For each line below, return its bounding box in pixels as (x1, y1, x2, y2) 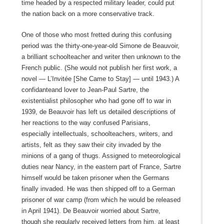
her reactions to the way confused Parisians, (21, 118, 150, 126)
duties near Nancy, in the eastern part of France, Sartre (21, 162, 181, 170)
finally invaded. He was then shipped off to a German (21, 184, 175, 192)
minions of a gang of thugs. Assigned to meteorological (21, 151, 180, 159)
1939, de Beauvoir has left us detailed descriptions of (21, 107, 175, 115)
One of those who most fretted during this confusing (21, 30, 171, 38)
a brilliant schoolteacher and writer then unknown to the (21, 52, 180, 60)
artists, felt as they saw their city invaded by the (21, 140, 161, 148)
